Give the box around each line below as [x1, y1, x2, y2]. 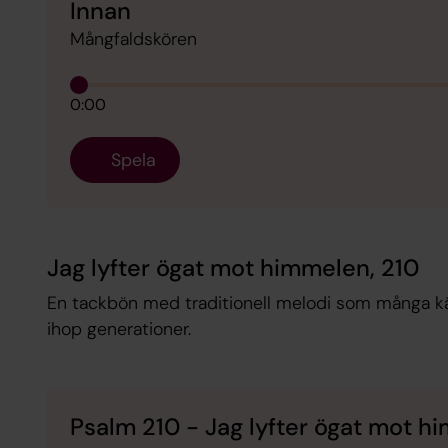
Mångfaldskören [70, 26, 198, 51]
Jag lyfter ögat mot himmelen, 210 [46, 252, 419, 283]
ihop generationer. [46, 317, 191, 342]
